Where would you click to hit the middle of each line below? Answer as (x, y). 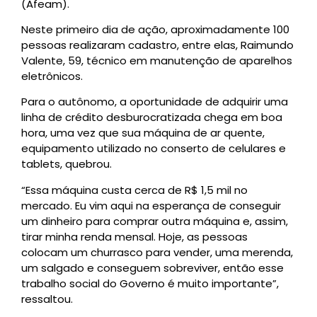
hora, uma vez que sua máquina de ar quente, (143, 133)
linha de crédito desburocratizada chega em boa (152, 117)
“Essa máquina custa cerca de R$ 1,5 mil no (134, 190)
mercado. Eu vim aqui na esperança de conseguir (151, 205)
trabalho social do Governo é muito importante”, (150, 283)
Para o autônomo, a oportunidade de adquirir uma (155, 102)
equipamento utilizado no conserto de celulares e (154, 149)
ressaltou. (48, 299)
